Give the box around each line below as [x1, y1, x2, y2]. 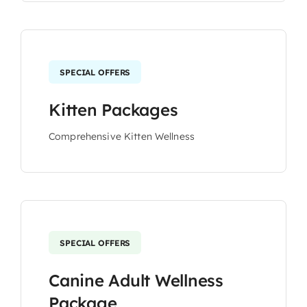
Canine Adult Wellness [48, 269, 223, 291]
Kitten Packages [48, 99, 178, 120]
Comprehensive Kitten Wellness [48, 130, 195, 143]
